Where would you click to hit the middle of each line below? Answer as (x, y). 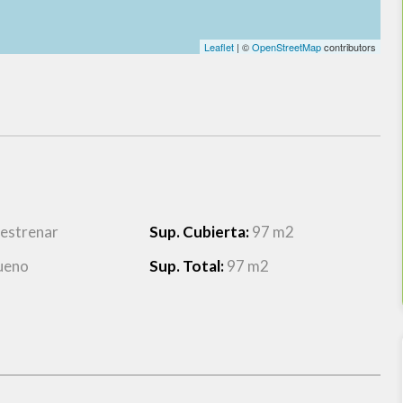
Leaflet (219, 47)
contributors (348, 47)
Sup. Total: (188, 266)
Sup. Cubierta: (200, 232)
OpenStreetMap (286, 47)
